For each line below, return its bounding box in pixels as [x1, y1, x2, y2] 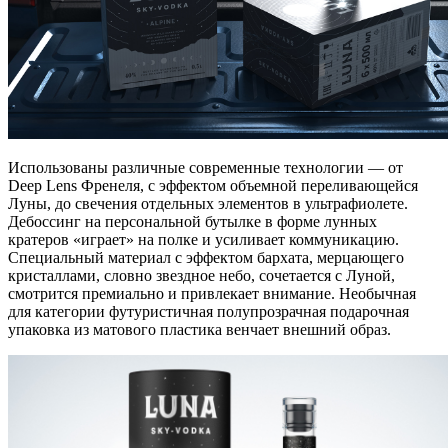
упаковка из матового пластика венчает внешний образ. [8, 321, 391, 338]
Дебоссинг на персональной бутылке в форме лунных [8, 213, 377, 230]
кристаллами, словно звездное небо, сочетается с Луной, [8, 267, 395, 284]
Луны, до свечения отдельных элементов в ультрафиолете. [8, 195, 408, 212]
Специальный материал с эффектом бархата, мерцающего [8, 249, 404, 266]
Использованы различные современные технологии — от [8, 159, 403, 176]
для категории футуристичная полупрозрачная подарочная [8, 303, 409, 320]
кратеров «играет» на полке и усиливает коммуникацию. [8, 231, 399, 248]
